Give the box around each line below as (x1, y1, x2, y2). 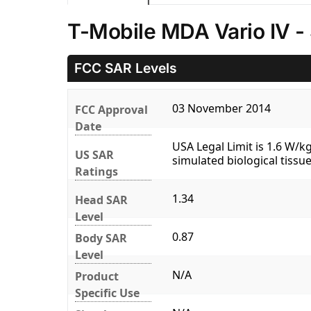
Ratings (75, 164, 118, 180)
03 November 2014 (172, 101, 271, 117)
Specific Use (75, 285, 140, 301)
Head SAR (75, 192, 128, 208)
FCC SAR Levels (74, 60, 177, 77)
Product (75, 269, 119, 285)
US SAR (75, 147, 114, 163)
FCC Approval (75, 102, 148, 118)
